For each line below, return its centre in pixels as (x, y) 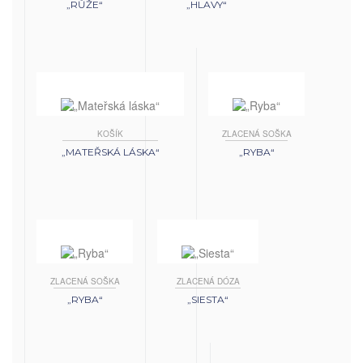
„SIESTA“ (208, 299)
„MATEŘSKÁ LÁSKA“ (110, 152)
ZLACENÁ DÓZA (208, 281)
